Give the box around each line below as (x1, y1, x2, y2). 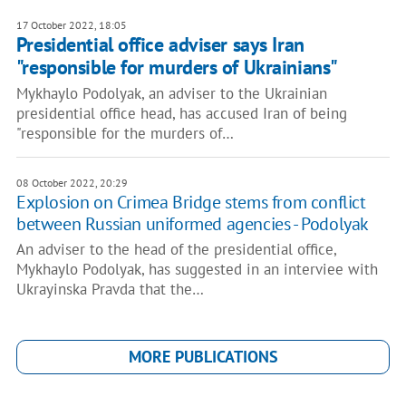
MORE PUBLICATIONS (128, 346, 278, 367)
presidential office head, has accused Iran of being (15, 103, 347, 123)
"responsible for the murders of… (15, 123, 234, 143)
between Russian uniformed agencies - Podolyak (15, 212, 369, 236)
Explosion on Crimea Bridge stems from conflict (15, 190, 366, 214)
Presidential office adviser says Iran (15, 32, 304, 57)
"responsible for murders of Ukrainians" (15, 54, 338, 80)
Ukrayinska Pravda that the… (15, 279, 204, 299)
